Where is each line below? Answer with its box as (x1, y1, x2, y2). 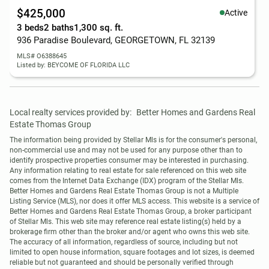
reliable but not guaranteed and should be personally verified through (10, 258, 234, 267)
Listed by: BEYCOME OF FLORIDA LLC (17, 61, 130, 69)
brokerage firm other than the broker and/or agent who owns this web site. (10, 228, 250, 236)
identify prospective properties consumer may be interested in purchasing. (10, 156, 249, 165)
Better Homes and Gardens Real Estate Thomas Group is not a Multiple (10, 187, 238, 195)
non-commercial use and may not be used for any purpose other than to (10, 146, 243, 154)
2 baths (44, 22, 74, 33)
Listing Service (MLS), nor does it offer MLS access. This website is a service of (10, 197, 259, 205)
